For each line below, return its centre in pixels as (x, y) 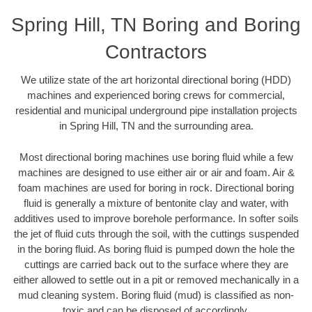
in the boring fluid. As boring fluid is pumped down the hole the (156, 249)
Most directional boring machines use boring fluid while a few (156, 157)
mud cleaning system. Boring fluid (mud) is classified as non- (156, 295)
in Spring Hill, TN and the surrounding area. (156, 126)
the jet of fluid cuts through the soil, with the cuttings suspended (156, 233)
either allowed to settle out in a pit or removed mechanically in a (156, 279)
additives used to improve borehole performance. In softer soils (156, 218)
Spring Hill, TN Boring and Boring (156, 25)
